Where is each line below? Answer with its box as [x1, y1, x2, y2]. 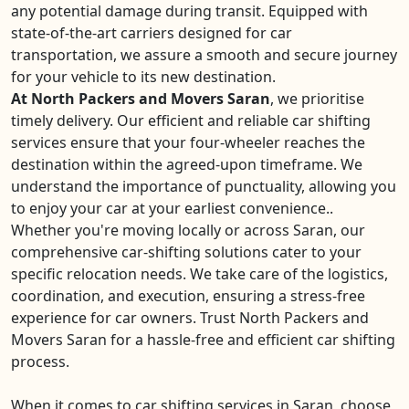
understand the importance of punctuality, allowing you [11, 176, 396, 196]
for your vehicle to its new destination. [11, 67, 276, 87]
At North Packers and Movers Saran [11, 89, 270, 109]
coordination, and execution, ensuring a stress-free [11, 286, 365, 306]
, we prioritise [270, 89, 364, 109]
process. [11, 351, 69, 372]
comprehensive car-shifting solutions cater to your [11, 242, 362, 262]
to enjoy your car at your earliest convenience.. [11, 198, 333, 218]
